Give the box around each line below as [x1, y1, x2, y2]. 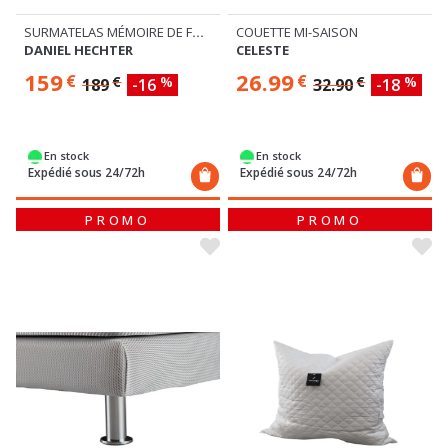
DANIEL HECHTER [24, 41, 133, 60]
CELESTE [236, 41, 289, 60]
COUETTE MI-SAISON [236, 23, 358, 42]
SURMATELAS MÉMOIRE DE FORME [192, 23, 204, 42]
